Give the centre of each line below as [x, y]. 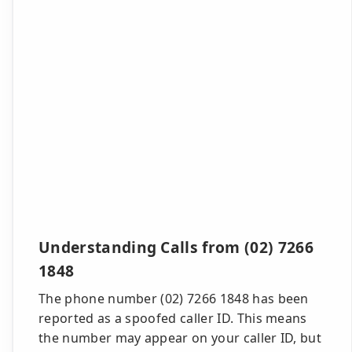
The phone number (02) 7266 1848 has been [174, 299]
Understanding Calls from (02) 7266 [176, 247]
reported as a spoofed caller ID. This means [173, 318]
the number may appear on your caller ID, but [180, 338]
